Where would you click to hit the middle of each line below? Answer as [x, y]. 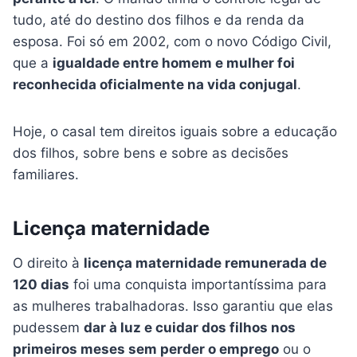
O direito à [48, 263]
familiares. [46, 175]
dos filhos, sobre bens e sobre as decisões [151, 153]
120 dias [41, 285]
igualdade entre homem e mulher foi [174, 63]
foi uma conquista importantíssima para [198, 285]
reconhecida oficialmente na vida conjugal [155, 85]
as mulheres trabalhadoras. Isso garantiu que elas [173, 306]
